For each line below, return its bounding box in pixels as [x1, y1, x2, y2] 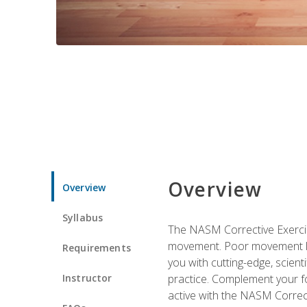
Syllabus [62, 210, 103, 224]
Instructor [62, 271, 112, 284]
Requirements [62, 241, 131, 254]
